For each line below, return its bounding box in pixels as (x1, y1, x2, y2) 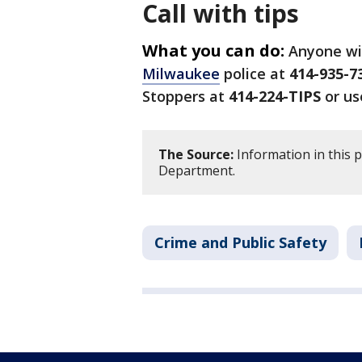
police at (220, 64, 289, 84)
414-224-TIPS (229, 86, 321, 107)
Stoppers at (142, 86, 229, 107)
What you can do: (142, 40, 284, 62)
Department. (158, 162, 235, 180)
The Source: (158, 145, 234, 164)
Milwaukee (142, 64, 220, 84)
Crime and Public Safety (154, 233, 326, 253)
